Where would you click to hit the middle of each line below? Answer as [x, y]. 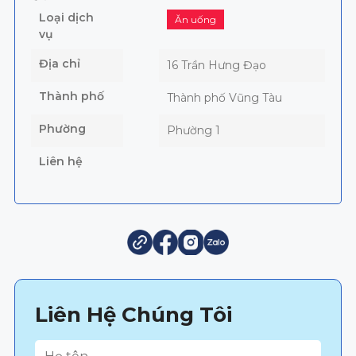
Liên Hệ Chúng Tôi [133, 315]
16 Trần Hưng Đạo [216, 66]
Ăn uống [195, 20]
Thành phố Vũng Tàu [224, 98]
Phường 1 [193, 131]
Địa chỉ [59, 64]
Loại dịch [66, 18]
